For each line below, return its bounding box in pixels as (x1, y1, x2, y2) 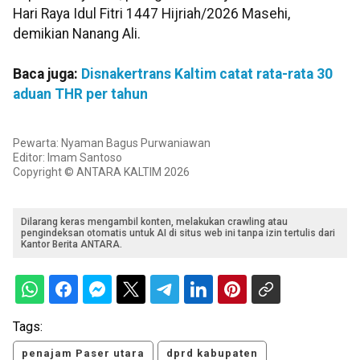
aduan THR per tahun (13, 86, 148, 103)
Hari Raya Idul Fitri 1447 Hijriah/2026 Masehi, (13, 6, 290, 22)
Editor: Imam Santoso (13, 150, 122, 164)
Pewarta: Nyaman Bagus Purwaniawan (13, 136, 211, 149)
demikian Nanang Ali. (13, 26, 141, 43)
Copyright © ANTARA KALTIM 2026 (13, 165, 190, 178)
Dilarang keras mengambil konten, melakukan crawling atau (21, 215, 288, 227)
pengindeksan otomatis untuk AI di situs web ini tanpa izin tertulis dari (21, 227, 335, 239)
